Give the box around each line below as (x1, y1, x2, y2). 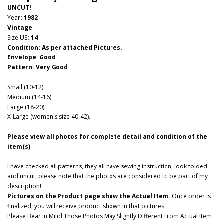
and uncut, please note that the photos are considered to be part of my (7, 172, 208, 180)
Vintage (7, 23, 32, 32)
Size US (7, 33, 27, 42)
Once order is (170, 192, 211, 200)
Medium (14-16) (7, 93, 51, 101)
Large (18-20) (7, 103, 44, 111)
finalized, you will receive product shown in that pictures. (7, 202, 166, 210)
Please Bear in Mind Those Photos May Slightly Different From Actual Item (7, 212, 212, 220)
